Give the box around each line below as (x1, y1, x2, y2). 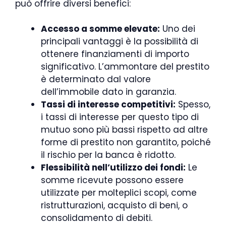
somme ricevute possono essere (41, 174, 184, 186)
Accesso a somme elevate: (41, 23, 160, 35)
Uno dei (160, 23, 195, 35)
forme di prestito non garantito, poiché (41, 136, 211, 148)
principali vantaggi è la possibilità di (41, 35, 198, 47)
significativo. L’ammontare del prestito (41, 61, 209, 73)
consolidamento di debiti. (41, 212, 152, 224)
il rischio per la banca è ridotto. (41, 149, 176, 161)
